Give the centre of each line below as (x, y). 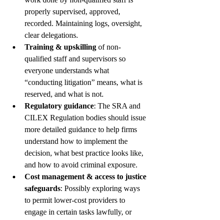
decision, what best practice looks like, (85, 153)
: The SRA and (118, 106)
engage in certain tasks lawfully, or (79, 212)
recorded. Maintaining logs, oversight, (84, 23)
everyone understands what (68, 70)
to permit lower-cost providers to (76, 200)
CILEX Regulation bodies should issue (86, 117)
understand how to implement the (77, 141)
